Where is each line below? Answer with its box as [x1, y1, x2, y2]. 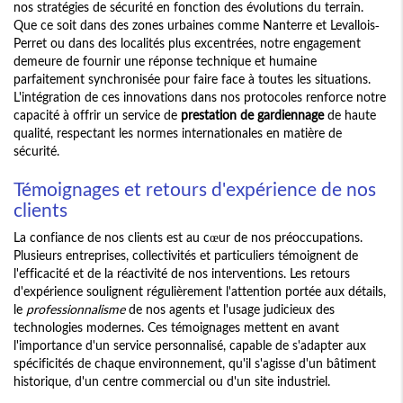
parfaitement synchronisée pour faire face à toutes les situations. [13, 71, 371, 87]
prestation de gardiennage [181, 107, 324, 123]
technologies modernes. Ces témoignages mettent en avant [13, 319, 339, 336]
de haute [324, 107, 376, 123]
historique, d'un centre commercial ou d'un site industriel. [13, 373, 330, 390]
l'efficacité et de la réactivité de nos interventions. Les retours [13, 265, 350, 282]
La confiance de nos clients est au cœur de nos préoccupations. [13, 229, 363, 246]
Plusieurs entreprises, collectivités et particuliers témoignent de [13, 247, 358, 264]
